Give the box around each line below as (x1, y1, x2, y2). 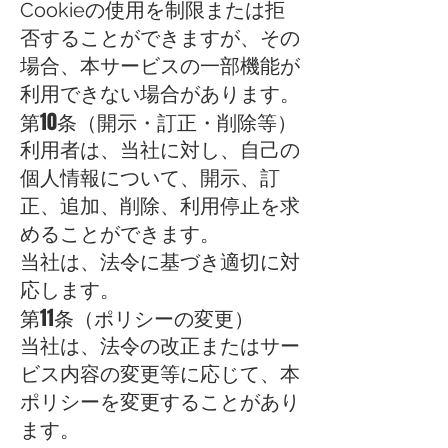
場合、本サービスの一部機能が (20, 54, 300, 78)
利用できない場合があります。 (20, 82, 300, 106)
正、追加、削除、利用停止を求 (20, 194, 300, 218)
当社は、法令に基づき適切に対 (20, 250, 300, 274)
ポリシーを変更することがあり (20, 390, 300, 414)
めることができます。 (20, 222, 220, 246)
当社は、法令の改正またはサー (20, 334, 300, 358)
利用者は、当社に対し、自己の (20, 138, 300, 162)
